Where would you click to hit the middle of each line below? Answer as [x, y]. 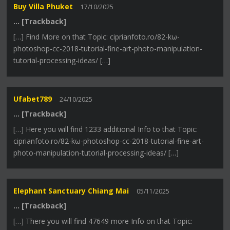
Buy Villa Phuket [43, 7]
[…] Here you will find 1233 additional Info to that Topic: [106, 129]
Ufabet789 [33, 99]
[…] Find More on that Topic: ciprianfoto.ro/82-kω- [97, 37]
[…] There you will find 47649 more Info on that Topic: [103, 221]
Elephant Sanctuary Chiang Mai [71, 190]
